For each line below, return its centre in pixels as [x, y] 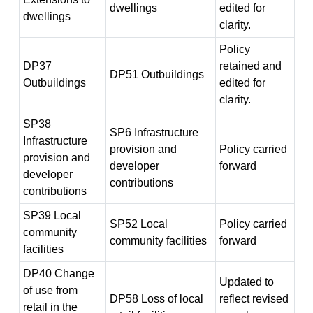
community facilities [158, 241]
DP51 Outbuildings [156, 74]
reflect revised [254, 299]
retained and [250, 66]
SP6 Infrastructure [154, 132]
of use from [50, 290]
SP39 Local [52, 216]
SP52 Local [138, 224]
